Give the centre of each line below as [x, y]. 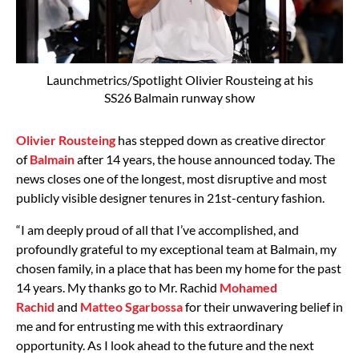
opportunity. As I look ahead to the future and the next [165, 345]
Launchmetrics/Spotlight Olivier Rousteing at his [179, 79]
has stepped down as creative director [222, 139]
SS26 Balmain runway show [179, 97]
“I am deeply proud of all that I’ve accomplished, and [157, 229]
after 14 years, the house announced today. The [206, 159]
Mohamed [248, 287]
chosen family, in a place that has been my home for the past [179, 268]
